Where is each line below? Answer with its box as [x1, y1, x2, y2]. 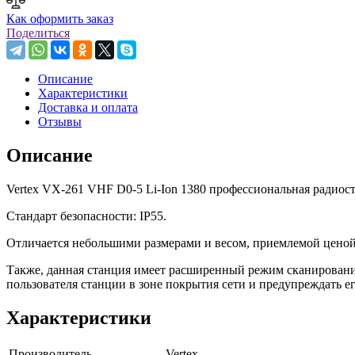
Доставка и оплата [38, 100, 138, 114]
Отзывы [38, 114, 82, 128]
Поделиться [6, 25, 70, 40]
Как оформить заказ [6, 11, 113, 25]
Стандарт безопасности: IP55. [6, 208, 166, 223]
